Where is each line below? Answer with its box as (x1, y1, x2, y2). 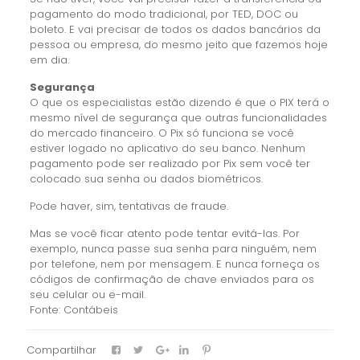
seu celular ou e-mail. (29, 287, 145, 303)
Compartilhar (27, 342, 96, 358)
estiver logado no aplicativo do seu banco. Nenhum (29, 141, 305, 157)
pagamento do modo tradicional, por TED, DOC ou (29, 6, 298, 22)
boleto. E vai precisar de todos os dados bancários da (29, 22, 321, 38)
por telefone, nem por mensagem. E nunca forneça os (29, 256, 320, 272)
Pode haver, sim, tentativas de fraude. (29, 198, 228, 215)
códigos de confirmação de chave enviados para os (29, 272, 314, 288)
